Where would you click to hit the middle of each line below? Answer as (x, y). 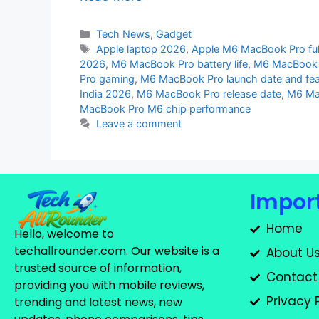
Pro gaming (107, 79)
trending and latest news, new (98, 302)
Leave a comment (139, 124)
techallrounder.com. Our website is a (117, 251)
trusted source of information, (98, 268)
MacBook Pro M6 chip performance (165, 109)
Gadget (174, 34)
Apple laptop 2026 (141, 49)
